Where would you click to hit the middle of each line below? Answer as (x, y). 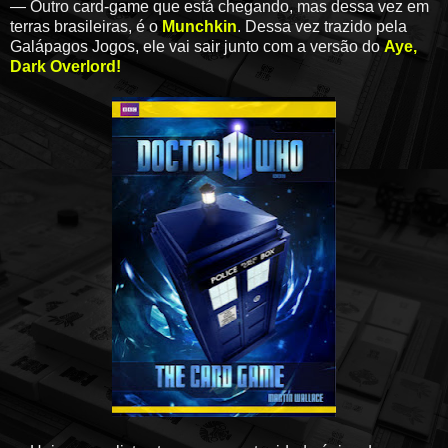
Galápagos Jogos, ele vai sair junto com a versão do (197, 47)
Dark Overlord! (65, 67)
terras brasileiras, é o (86, 27)
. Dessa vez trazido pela (322, 27)
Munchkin (199, 27)
